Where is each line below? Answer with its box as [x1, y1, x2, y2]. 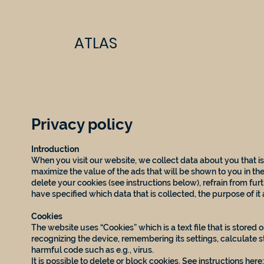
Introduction [31, 144, 80, 154]
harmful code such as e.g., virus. [31, 245, 154, 255]
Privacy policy [31, 115, 133, 133]
